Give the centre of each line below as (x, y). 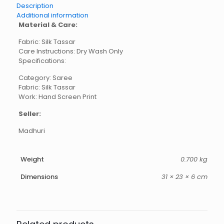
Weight (32, 159)
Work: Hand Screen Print (57, 96)
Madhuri (31, 130)
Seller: (29, 113)
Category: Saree (45, 77)
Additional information (52, 15)
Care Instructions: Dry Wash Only (70, 51)
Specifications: (42, 60)
